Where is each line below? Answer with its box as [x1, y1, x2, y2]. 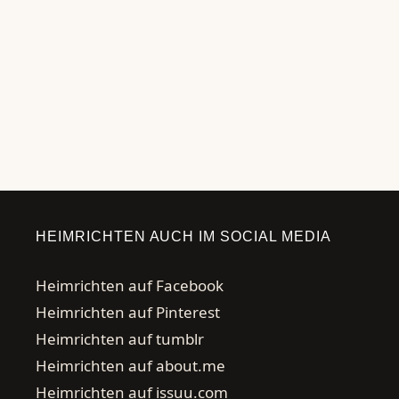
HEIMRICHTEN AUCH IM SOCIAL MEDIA [36, 228, 331, 244]
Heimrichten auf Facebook [36, 274, 224, 296]
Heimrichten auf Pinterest [36, 301, 220, 322]
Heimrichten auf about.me [36, 354, 225, 376]
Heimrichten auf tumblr [36, 328, 204, 349]
